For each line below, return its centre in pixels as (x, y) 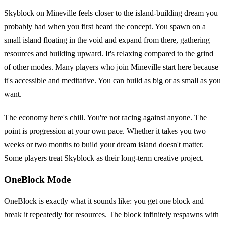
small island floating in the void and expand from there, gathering (107, 40)
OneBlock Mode (37, 179)
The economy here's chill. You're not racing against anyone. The (105, 117)
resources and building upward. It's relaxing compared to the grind (109, 54)
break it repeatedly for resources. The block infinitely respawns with (111, 215)
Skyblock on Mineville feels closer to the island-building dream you (111, 13)
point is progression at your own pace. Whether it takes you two (105, 131)
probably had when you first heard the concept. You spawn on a (105, 27)
